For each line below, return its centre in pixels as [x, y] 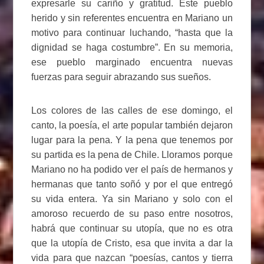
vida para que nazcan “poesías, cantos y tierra [132, 258]
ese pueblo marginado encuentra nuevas [132, 62]
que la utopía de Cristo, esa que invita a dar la [132, 243]
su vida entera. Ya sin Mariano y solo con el [132, 199]
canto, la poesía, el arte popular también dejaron [132, 125]
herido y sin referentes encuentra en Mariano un [132, 18]
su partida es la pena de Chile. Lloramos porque [132, 154]
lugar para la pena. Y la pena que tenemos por [132, 140]
